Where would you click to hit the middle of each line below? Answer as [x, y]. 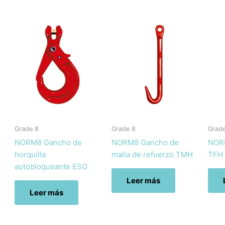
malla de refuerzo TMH [152, 154]
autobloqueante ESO [51, 166]
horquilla [30, 154]
